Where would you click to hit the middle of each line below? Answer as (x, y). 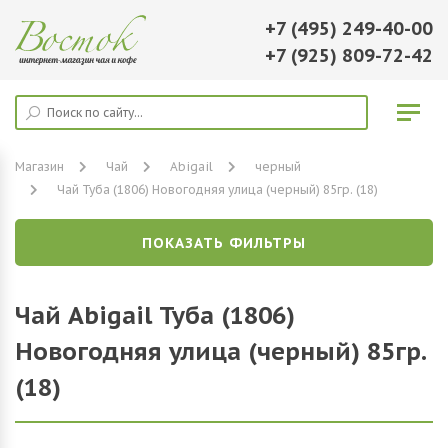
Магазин (39, 166)
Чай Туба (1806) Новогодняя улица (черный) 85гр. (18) (217, 189)
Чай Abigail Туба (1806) (155, 315)
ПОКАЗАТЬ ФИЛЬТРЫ (224, 243)
